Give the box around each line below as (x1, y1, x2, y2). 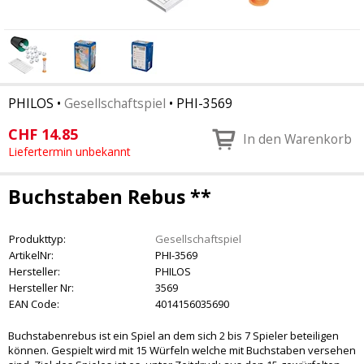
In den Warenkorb (243, 130, 352, 148)
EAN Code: (9, 297, 59, 311)
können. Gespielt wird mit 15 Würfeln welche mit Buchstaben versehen (8, 343, 356, 357)
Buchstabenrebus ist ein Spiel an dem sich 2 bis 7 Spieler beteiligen (8, 328, 339, 343)
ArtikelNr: (9, 248, 54, 262)
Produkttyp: (9, 232, 66, 246)
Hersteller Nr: (9, 280, 74, 295)
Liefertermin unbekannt (8, 144, 131, 159)
